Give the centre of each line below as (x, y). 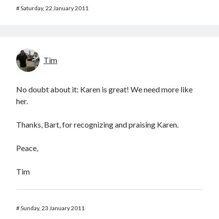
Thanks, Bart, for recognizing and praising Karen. (98, 124)
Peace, (27, 148)
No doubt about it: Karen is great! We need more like (105, 89)
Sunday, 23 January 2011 (53, 208)
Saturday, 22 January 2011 (55, 8)
